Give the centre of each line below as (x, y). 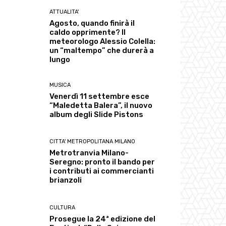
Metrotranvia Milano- (89, 153)
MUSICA (60, 85)
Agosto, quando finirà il (92, 23)
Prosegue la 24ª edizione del (103, 219)
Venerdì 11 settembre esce (100, 97)
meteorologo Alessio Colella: (103, 42)
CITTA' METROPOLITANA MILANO (93, 142)
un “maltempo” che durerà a (102, 51)
